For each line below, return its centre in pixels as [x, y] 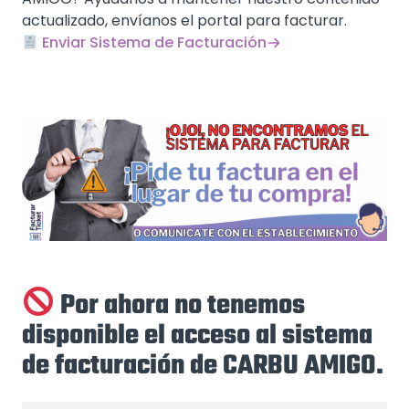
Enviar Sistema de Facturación [153, 42]
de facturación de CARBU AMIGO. [203, 366]
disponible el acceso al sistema [197, 336]
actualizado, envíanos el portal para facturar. [184, 21]
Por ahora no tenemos [183, 305]
